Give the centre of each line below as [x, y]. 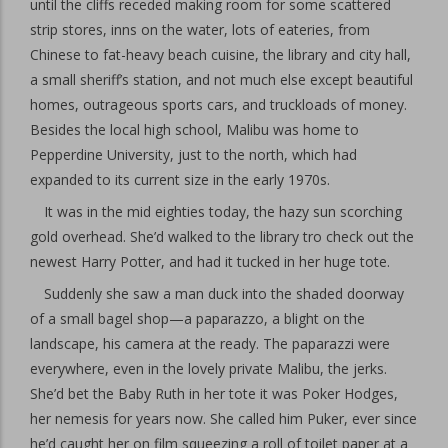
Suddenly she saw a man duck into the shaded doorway [224, 293]
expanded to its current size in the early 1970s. [180, 179]
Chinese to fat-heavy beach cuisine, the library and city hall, [220, 54]
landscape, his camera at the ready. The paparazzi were [210, 343]
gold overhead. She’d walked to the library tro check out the [222, 236]
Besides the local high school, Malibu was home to [194, 129]
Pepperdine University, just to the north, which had [193, 154]
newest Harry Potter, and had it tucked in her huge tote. [210, 261]
